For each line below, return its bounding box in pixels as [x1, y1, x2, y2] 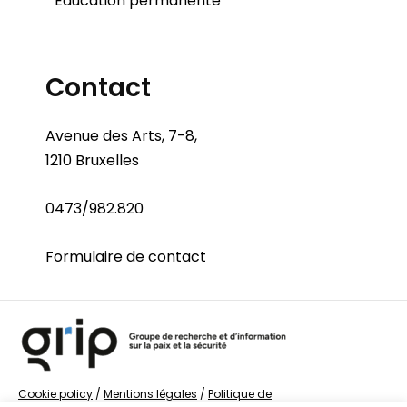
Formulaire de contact [45, 245, 206, 267]
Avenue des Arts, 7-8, [45, 124, 197, 146]
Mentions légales [104, 385, 197, 402]
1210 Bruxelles [45, 149, 139, 171]
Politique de [208, 385, 272, 402]
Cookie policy [18, 385, 93, 402]
